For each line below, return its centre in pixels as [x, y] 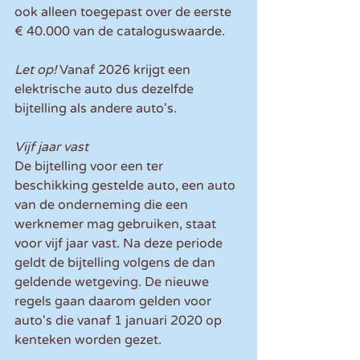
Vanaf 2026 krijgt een [125, 70]
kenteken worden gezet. [88, 340]
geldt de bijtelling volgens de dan [117, 263]
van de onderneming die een [103, 205]
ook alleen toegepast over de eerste [125, 12]
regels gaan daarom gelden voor [115, 302]
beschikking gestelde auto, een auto [127, 186]
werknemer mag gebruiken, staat [117, 225]
